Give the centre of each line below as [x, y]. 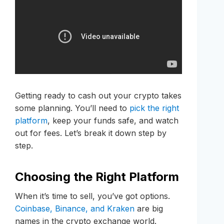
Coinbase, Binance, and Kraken [75, 208]
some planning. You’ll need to [72, 108]
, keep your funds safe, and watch [113, 120]
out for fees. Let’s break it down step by [91, 133]
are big [149, 208]
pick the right [154, 108]
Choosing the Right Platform [97, 176]
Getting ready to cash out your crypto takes [98, 95]
